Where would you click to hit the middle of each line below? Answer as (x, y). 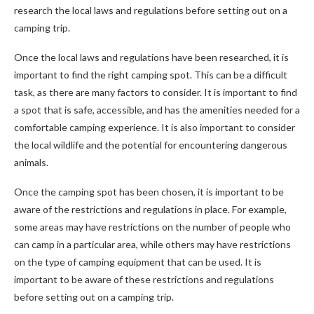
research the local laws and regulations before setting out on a (151, 10)
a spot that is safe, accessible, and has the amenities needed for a (157, 110)
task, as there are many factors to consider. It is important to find (156, 92)
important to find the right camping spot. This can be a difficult (151, 75)
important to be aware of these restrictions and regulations (144, 279)
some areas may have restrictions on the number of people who (152, 227)
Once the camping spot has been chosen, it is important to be (149, 192)
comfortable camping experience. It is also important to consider (155, 127)
